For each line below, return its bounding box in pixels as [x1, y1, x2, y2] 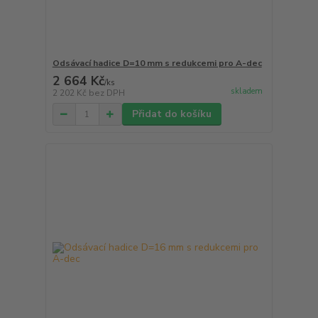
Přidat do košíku [131, 107, 212, 121]
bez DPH [88, 87, 125, 99]
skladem [230, 86, 263, 97]
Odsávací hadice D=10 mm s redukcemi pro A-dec [52, 57, 262, 70]
